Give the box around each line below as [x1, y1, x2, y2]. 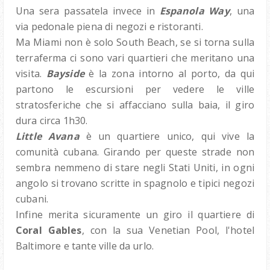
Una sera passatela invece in [16, 4, 160, 18]
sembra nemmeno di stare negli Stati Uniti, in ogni [16, 161, 254, 175]
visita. [16, 67, 46, 81]
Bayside [46, 67, 84, 81]
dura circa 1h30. [16, 114, 88, 128]
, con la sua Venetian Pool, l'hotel [81, 224, 254, 237]
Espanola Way [159, 4, 230, 18]
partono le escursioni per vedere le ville [16, 83, 254, 96]
